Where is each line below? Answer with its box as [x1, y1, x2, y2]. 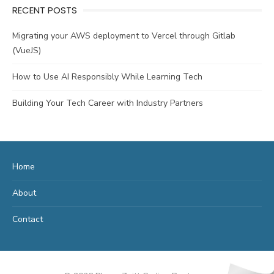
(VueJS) [12, 44, 41, 56]
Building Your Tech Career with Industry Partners [12, 97, 203, 109]
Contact [12, 213, 43, 225]
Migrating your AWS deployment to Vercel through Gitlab [12, 29, 235, 42]
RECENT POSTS [12, 3, 77, 17]
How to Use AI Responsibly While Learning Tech [12, 70, 202, 83]
